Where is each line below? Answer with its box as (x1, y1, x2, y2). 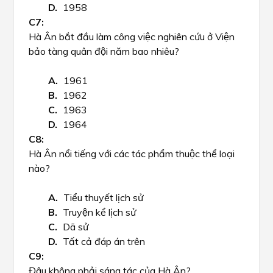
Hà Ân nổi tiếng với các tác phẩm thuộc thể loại (29, 147, 235, 160)
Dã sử (63, 221, 88, 233)
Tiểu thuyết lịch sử (63, 191, 143, 204)
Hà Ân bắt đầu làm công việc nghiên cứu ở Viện (29, 30, 235, 43)
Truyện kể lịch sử (63, 206, 136, 218)
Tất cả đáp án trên (63, 235, 145, 247)
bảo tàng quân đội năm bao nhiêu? (29, 45, 179, 57)
